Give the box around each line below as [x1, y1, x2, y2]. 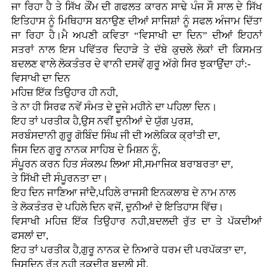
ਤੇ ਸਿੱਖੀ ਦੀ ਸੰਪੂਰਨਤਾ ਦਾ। [11, 173, 108, 185]
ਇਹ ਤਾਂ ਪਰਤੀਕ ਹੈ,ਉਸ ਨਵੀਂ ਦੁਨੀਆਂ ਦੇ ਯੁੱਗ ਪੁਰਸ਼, [11, 116, 193, 128]
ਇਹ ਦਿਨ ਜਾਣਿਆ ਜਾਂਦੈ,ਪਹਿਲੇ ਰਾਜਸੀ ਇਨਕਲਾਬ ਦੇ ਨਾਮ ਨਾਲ [11, 187, 235, 199]
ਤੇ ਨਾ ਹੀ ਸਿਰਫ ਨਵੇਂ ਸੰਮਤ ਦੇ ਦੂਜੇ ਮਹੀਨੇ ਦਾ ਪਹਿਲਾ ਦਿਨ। [11, 101, 217, 113]
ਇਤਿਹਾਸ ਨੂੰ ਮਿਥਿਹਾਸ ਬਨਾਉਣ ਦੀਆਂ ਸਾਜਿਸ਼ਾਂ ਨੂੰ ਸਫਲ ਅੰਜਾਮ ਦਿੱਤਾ [11, 15, 263, 27]
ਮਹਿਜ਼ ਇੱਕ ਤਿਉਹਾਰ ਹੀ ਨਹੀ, [11, 87, 118, 99]
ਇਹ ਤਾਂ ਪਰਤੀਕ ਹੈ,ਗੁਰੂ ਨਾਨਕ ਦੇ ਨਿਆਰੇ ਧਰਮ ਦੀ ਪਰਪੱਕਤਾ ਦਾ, [11, 244, 246, 256]
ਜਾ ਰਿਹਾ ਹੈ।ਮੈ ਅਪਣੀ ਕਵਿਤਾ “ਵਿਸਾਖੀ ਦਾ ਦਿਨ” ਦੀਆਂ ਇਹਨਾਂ [11, 30, 263, 42]
